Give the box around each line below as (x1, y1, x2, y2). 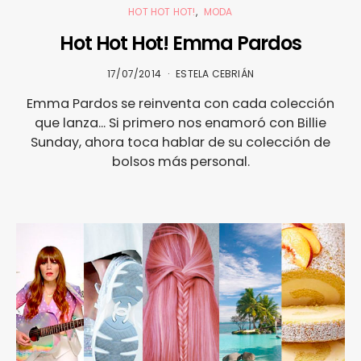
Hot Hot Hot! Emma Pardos (60, 29, 301, 56)
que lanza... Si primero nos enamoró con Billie (35, 113, 326, 132)
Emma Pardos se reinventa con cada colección (27, 93, 334, 113)
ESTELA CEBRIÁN (176, 66, 254, 81)
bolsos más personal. (111, 151, 250, 171)
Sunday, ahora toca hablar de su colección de (31, 132, 330, 151)
